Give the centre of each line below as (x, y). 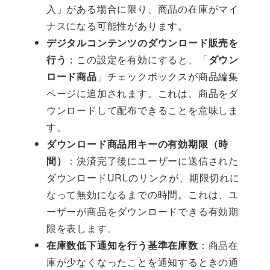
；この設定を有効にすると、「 (137, 60)
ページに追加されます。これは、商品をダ (142, 93)
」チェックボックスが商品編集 (168, 77)
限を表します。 (82, 228)
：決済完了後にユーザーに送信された (153, 161)
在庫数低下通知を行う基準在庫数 (122, 245)
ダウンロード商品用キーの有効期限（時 (137, 144)
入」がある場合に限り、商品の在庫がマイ (142, 9)
